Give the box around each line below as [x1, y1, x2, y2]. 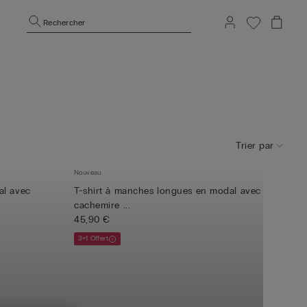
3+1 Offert [78, 234, 108, 243]
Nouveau [74, 169, 101, 177]
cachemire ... [74, 199, 131, 211]
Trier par [235, 139, 274, 151]
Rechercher [43, 17, 86, 27]
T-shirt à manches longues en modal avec [74, 185, 261, 197]
